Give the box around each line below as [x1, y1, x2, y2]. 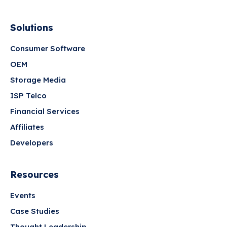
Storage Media [10, 75, 66, 85]
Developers [10, 138, 53, 148]
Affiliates [10, 122, 44, 132]
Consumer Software [10, 44, 85, 54]
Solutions [10, 22, 53, 34]
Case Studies [10, 206, 59, 216]
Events [10, 191, 35, 201]
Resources [10, 169, 59, 181]
